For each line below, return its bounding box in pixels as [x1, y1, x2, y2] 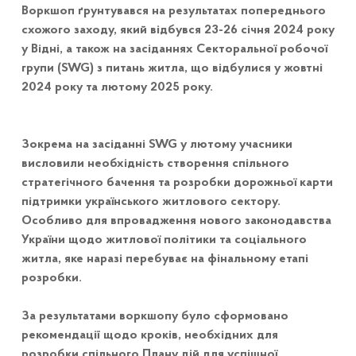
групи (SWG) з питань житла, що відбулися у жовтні [21, 62, 323, 75]
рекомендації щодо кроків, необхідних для [21, 329, 278, 342]
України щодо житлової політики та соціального [21, 234, 307, 247]
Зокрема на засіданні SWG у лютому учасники [21, 138, 292, 152]
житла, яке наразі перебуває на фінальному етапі [21, 253, 308, 266]
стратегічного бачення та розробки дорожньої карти [21, 176, 333, 190]
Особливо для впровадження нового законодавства [21, 215, 331, 228]
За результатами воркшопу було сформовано [21, 310, 288, 323]
